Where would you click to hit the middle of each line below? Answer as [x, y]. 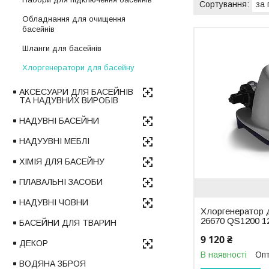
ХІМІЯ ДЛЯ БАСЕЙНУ [62, 162]
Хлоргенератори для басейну [78, 68]
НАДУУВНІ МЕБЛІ [54, 141]
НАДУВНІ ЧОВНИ [54, 203]
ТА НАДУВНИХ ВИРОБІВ [69, 101]
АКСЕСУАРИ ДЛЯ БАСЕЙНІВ [76, 92]
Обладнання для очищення [74, 19]
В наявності [224, 254]
